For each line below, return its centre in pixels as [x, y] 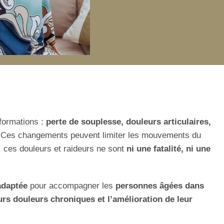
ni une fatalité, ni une [168, 149]
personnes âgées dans [160, 186]
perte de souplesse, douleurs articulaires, [128, 122]
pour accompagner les [71, 186]
